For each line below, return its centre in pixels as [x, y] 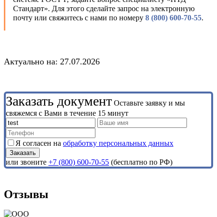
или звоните [27, 162]
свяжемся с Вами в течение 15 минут [67, 113]
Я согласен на [39, 143]
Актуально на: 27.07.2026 [52, 61]
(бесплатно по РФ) [141, 162]
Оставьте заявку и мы [148, 103]
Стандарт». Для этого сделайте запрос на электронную [104, 8]
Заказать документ [59, 101]
